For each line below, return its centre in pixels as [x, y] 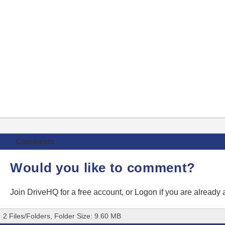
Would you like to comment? [103, 168]
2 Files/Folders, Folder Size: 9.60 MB [62, 216]
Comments [35, 142]
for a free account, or [97, 192]
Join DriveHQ [35, 192]
